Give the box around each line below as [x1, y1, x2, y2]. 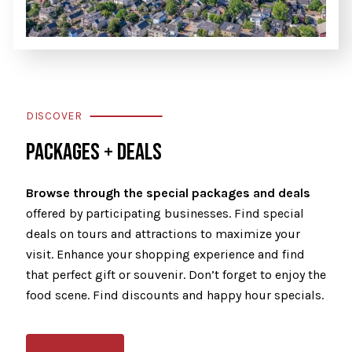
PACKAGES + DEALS [26, 138, 162, 167]
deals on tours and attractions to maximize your [26, 226, 300, 242]
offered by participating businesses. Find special [26, 206, 304, 222]
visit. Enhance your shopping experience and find [26, 247, 305, 262]
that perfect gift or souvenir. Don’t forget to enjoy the [26, 267, 326, 283]
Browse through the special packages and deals [26, 185, 310, 201]
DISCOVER [26, 109, 82, 123]
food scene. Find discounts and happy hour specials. [26, 288, 324, 303]
